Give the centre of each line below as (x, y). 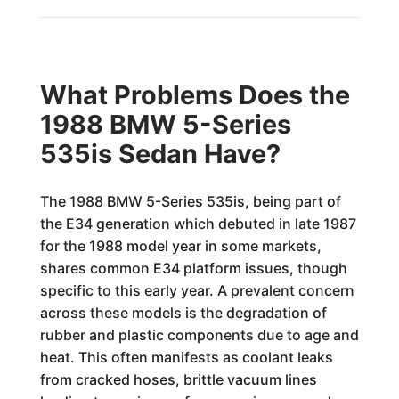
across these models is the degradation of (183, 313)
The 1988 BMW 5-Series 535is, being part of (190, 201)
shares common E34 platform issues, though (193, 268)
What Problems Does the (195, 95)
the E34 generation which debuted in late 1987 (198, 224)
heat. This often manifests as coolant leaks (186, 357)
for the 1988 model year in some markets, (180, 246)
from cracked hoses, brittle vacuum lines (178, 379)
